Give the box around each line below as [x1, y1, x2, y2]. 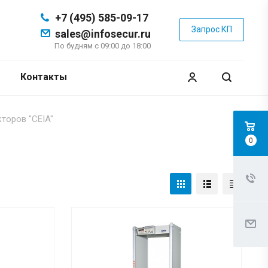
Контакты [20, 71, 67, 83]
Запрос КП [191, 25, 232, 34]
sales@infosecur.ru [55, 28, 151, 40]
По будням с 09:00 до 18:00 [54, 41, 151, 50]
